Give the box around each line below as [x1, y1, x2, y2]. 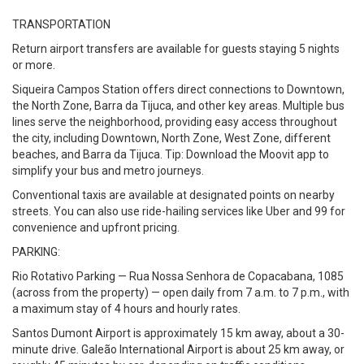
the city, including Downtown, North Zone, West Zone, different [12, 132, 331, 145]
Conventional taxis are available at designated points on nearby [12, 188, 335, 201]
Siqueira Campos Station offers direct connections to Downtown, [12, 83, 344, 96]
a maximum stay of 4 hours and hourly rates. [12, 302, 240, 315]
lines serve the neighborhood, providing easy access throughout [12, 115, 337, 128]
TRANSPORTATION [12, 18, 110, 31]
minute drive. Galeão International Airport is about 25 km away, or [12, 343, 344, 356]
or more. [12, 58, 55, 71]
